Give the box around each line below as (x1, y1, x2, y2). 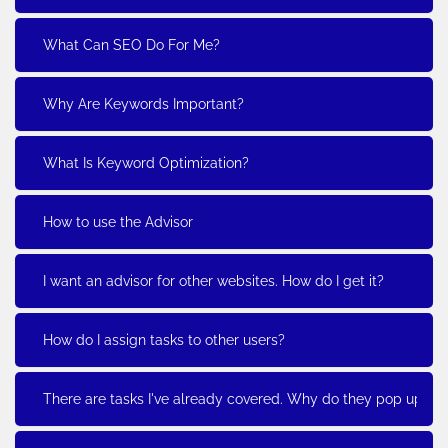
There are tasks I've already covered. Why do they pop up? (43, 390, 430, 407)
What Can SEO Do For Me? (43, 36, 220, 53)
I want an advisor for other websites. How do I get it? (43, 272, 384, 289)
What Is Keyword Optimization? (43, 154, 249, 171)
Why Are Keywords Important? (43, 95, 244, 112)
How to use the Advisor (43, 213, 193, 230)
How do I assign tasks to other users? (43, 331, 285, 348)
